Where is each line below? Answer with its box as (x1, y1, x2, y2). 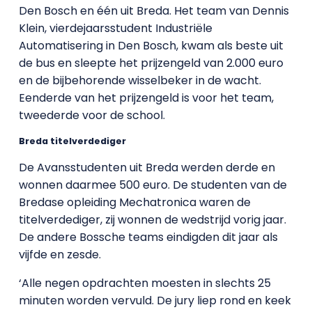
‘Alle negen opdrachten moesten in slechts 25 (18, 275, 271, 291)
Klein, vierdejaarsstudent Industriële (18, 20, 212, 36)
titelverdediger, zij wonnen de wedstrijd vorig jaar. (18, 212, 286, 228)
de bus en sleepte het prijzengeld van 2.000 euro (18, 55, 283, 71)
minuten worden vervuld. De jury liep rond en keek (18, 292, 291, 309)
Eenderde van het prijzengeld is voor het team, (18, 90, 274, 106)
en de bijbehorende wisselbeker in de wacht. (18, 72, 261, 88)
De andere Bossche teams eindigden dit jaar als (18, 229, 278, 245)
